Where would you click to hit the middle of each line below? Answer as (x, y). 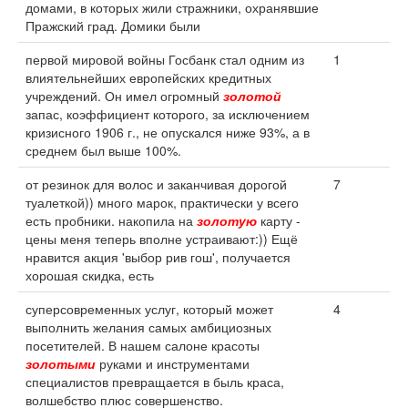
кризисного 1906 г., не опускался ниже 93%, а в (168, 132)
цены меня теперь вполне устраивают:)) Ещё (162, 239)
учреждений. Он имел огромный (124, 96)
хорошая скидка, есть (90, 275)
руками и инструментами (173, 363)
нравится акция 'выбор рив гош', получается (158, 257)
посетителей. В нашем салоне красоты (143, 345)
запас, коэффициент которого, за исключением (168, 114)
